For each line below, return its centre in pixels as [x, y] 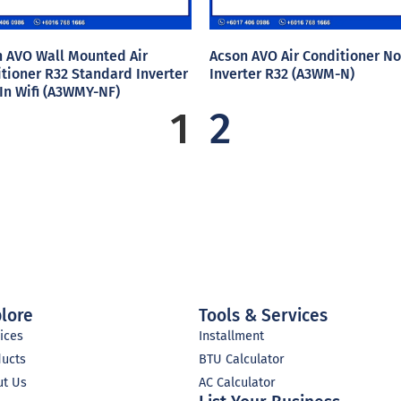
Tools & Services [263, 315]
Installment [231, 336]
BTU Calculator [241, 359]
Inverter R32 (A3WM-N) [282, 74]
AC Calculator [237, 382]
